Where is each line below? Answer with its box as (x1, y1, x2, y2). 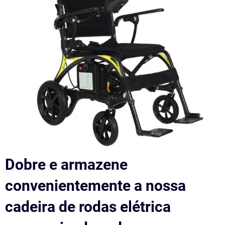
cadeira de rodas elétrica (5, 197, 171, 215)
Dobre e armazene (5, 155, 128, 173)
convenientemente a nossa (5, 176, 186, 194)
